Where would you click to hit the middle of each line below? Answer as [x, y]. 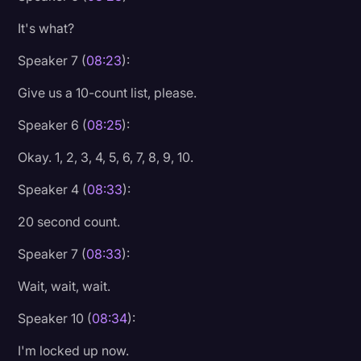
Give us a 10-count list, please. [108, 92]
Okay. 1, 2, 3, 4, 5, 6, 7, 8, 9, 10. [106, 157]
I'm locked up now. [74, 350]
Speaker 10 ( [55, 318]
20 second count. [69, 221]
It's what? [46, 28]
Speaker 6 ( [53, 124]
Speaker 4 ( [53, 189]
